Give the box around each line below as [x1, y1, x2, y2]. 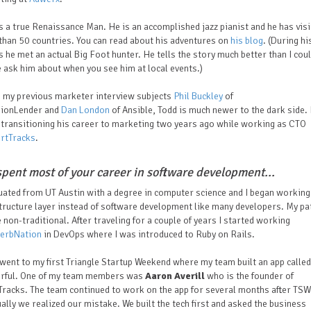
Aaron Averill [145, 270, 207, 282]
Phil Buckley [174, 90, 223, 102]
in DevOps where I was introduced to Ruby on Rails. [42, 228, 257, 240]
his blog [230, 35, 263, 47]
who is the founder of [207, 270, 294, 282]
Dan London [61, 104, 110, 116]
